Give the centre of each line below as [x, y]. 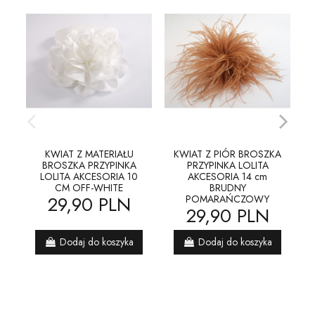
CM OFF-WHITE [89, 188]
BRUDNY [227, 188]
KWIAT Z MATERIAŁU [89, 154]
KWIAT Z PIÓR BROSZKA [227, 154]
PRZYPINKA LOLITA [227, 166]
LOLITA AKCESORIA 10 [89, 177]
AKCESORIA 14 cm [227, 177]
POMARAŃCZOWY [227, 199]
